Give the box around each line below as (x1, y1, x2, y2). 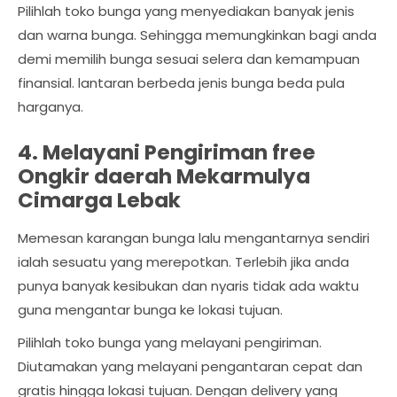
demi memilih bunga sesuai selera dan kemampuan (18, 50, 360, 69)
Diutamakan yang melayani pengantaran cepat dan (18, 357, 362, 377)
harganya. (18, 97, 83, 117)
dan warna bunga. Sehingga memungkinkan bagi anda (18, 26, 377, 45)
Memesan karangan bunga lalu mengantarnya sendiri (18, 229, 370, 248)
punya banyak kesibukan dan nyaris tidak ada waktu (18, 276, 359, 296)
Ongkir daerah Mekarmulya (18, 162, 310, 191)
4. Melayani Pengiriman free (18, 138, 315, 167)
